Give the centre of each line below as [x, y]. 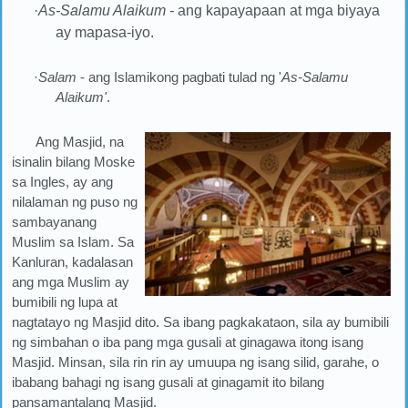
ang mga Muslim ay [71, 282]
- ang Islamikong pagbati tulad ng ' [179, 77]
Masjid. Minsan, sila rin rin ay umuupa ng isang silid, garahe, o [195, 362]
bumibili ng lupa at [65, 302]
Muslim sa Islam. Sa [73, 242]
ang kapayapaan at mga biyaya [279, 10]
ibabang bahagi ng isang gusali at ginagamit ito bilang [168, 382]
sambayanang [54, 222]
